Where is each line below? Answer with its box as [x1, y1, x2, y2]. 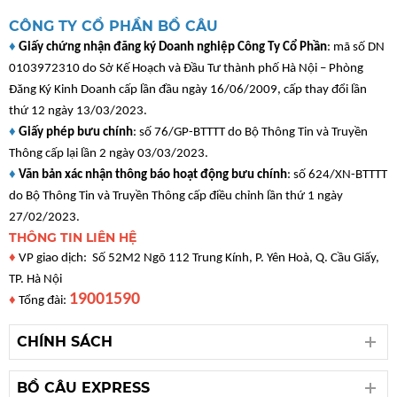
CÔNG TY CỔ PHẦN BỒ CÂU [9, 18, 218, 35]
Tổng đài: [16, 294, 69, 308]
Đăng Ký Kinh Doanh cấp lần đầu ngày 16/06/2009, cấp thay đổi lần [9, 83, 367, 97]
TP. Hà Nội [9, 273, 62, 287]
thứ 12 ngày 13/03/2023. [9, 105, 147, 119]
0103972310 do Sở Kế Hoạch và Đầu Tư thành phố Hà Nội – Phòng [9, 62, 363, 76]
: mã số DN [327, 41, 385, 55]
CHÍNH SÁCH [17, 333, 113, 351]
